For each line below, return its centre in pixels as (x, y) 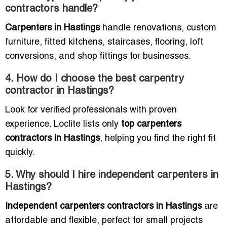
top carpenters (151, 125)
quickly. (20, 153)
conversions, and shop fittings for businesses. (98, 57)
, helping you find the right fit (158, 139)
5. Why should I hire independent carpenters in (112, 176)
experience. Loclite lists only (63, 125)
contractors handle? (51, 9)
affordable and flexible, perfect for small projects (104, 221)
